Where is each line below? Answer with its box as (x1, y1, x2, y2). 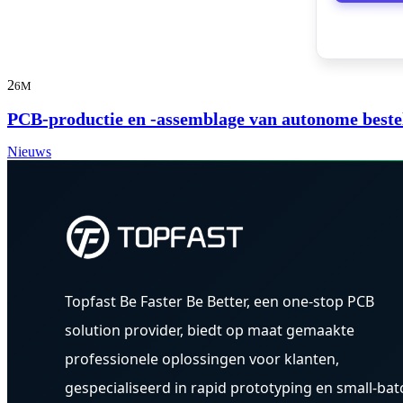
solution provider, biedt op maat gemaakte (65, 319, 354, 340)
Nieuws (7, 144, 51, 160)
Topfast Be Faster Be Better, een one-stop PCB (65, 291, 374, 311)
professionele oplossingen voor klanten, (65, 348, 339, 369)
